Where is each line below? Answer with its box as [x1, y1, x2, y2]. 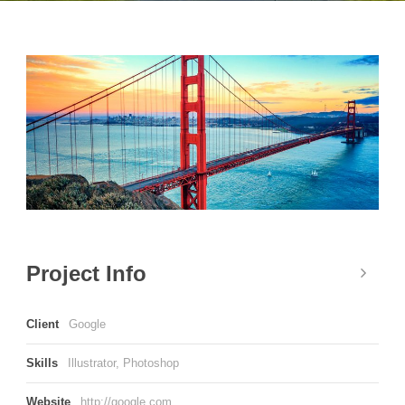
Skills [26, 356, 61, 371]
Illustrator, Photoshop [68, 356, 179, 371]
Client [26, 317, 62, 332]
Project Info [26, 261, 146, 287]
